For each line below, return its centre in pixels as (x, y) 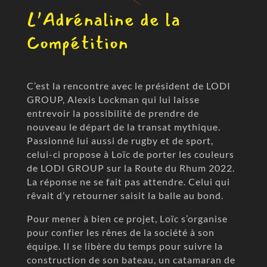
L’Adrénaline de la (103, 20)
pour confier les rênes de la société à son (120, 232)
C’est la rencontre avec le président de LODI (128, 85)
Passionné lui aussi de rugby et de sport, (120, 140)
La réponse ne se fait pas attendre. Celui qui (128, 181)
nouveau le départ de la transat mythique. (123, 126)
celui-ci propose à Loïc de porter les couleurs (130, 154)
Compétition (77, 43)
